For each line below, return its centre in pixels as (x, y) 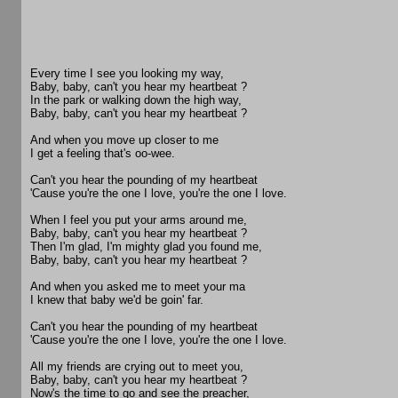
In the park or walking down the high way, (136, 100)
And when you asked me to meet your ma (138, 287)
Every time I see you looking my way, (127, 74)
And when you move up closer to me (124, 140)
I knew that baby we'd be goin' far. (117, 300)
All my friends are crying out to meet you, (137, 367)
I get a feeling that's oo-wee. (103, 154)
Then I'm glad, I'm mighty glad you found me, (146, 247)
